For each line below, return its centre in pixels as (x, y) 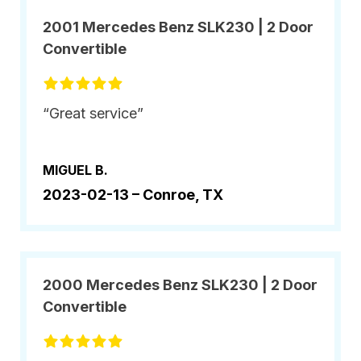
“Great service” (93, 113)
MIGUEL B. (75, 170)
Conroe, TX (183, 195)
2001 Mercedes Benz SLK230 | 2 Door (178, 27)
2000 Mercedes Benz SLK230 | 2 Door (180, 285)
